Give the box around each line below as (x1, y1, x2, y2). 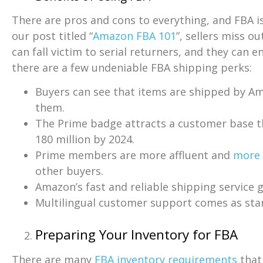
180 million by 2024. (35, 132, 134, 147)
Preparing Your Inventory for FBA (35, 225, 238, 244)
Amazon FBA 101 (93, 28, 176, 43)
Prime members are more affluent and (35, 148, 233, 163)
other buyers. (35, 164, 103, 178)
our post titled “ (12, 28, 93, 43)
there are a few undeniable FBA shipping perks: (12, 60, 252, 75)
